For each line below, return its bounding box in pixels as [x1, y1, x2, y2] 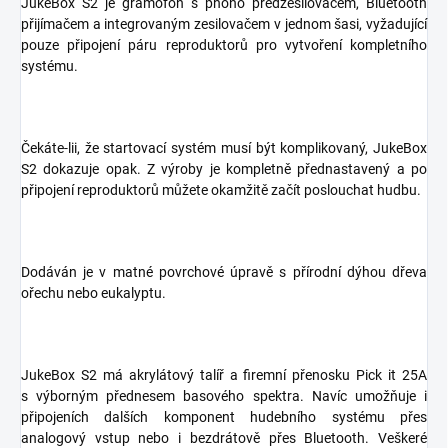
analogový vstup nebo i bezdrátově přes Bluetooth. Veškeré [21, 429, 427, 446]
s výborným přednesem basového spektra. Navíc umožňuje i [21, 387, 427, 404]
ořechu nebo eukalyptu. [21, 284, 166, 301]
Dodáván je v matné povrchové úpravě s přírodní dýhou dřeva [21, 263, 427, 280]
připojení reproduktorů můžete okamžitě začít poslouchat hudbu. [21, 181, 421, 198]
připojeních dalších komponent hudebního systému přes [21, 408, 427, 425]
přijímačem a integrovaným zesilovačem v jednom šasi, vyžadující [21, 15, 427, 32]
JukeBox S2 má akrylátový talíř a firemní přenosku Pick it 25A [21, 366, 427, 383]
